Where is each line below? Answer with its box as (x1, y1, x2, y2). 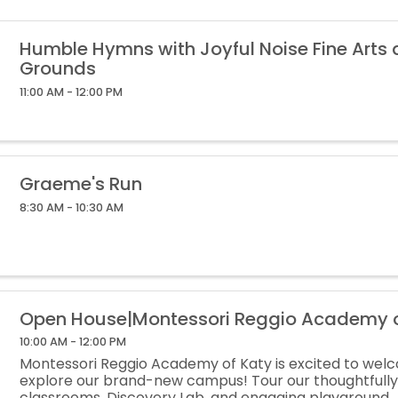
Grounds (20, 56, 97, 82)
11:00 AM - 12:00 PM (20, 84, 123, 99)
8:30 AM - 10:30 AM (20, 199, 124, 215)
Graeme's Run (20, 171, 143, 196)
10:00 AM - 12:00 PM (20, 334, 127, 350)
